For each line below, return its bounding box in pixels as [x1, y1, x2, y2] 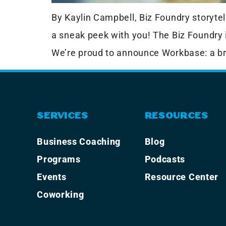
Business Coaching [37, 136, 121, 147]
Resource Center [144, 172, 219, 182]
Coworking [37, 189, 84, 200]
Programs [37, 154, 81, 164]
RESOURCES [144, 110, 208, 121]
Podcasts [144, 154, 186, 164]
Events [37, 172, 67, 182]
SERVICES [37, 110, 88, 121]
